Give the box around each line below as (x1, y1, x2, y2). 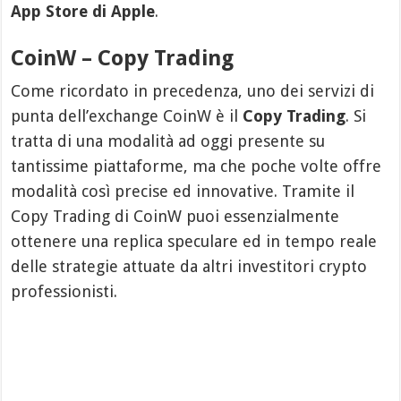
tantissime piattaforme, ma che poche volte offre (11, 156, 382, 175)
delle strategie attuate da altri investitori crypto (11, 256, 368, 276)
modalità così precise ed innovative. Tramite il (11, 181, 355, 200)
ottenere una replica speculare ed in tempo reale (11, 231, 378, 251)
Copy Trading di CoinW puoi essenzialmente (11, 206, 340, 226)
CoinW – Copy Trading (11, 45, 235, 71)
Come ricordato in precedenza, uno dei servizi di (11, 81, 375, 100)
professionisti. (11, 281, 118, 301)
